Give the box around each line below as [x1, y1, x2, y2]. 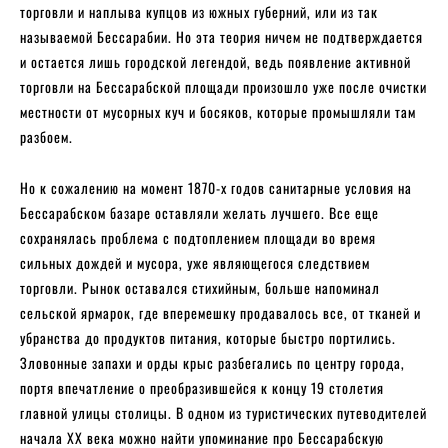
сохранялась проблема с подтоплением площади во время [20, 226, 376, 248]
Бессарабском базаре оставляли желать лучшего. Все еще [20, 201, 379, 223]
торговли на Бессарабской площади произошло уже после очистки [20, 75, 427, 97]
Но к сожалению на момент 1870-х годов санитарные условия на [20, 176, 412, 198]
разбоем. [20, 125, 73, 147]
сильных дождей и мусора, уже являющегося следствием [20, 251, 370, 273]
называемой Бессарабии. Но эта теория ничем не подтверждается [20, 25, 423, 47]
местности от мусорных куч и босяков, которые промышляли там [20, 100, 416, 122]
